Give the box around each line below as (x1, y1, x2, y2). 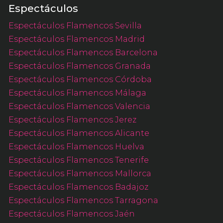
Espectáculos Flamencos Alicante (8, 128, 149, 138)
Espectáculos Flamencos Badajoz (8, 182, 148, 192)
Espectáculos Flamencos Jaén (8, 209, 135, 219)
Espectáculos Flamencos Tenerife (8, 155, 149, 165)
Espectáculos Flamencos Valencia (8, 101, 150, 111)
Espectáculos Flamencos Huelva (8, 141, 144, 152)
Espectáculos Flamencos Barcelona (8, 47, 158, 58)
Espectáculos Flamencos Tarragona (8, 195, 158, 206)
